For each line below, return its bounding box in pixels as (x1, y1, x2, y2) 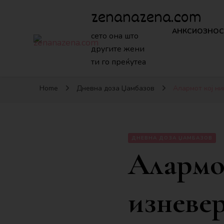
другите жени (91, 43, 145, 54)
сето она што (91, 30, 139, 41)
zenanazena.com (91, 5, 202, 31)
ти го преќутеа (91, 56, 146, 67)
